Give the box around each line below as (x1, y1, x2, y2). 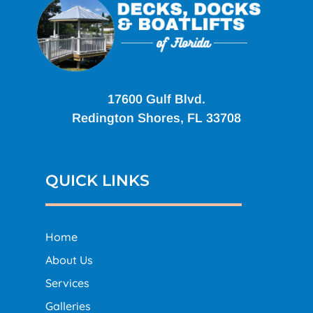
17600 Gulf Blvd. (107, 92, 205, 106)
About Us (45, 252, 93, 267)
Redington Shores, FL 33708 (71, 110, 241, 125)
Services (45, 275, 89, 290)
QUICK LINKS (45, 170, 150, 190)
